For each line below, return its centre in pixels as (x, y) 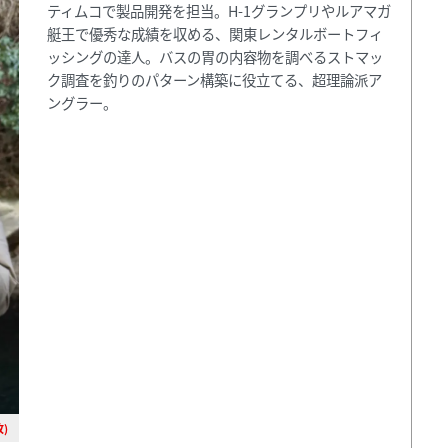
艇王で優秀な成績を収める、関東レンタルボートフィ (215, 33)
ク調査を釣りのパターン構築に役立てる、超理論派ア (215, 79)
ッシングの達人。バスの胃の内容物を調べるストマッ (215, 56)
